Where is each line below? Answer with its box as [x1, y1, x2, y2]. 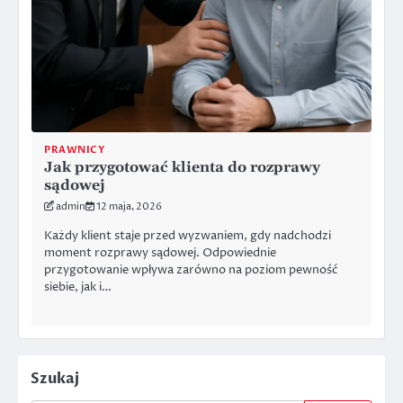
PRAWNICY [44, 143, 104, 157]
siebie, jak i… [44, 278, 112, 295]
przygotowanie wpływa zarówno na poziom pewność [44, 261, 338, 278]
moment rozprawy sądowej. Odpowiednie [44, 244, 276, 261]
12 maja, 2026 [96, 200, 162, 213]
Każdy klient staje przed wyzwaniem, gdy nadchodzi [44, 227, 331, 244]
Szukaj [31, 369, 79, 390]
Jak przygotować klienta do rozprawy [44, 158, 320, 176]
